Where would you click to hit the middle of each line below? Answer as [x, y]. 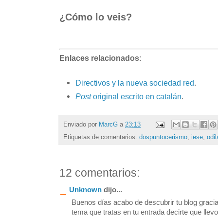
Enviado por [81, 124]
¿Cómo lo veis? [96, 17]
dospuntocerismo [163, 137]
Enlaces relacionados [99, 58]
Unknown [85, 190]
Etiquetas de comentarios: [101, 137]
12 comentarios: [100, 173]
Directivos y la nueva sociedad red [135, 82]
